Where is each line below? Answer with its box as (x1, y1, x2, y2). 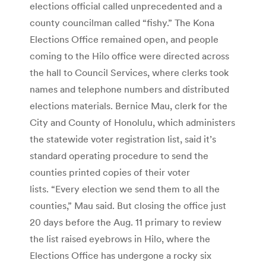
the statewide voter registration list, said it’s (30, 132, 216, 145)
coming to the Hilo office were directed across (30, 49, 229, 62)
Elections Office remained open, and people (30, 33, 218, 45)
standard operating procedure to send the (30, 149, 208, 161)
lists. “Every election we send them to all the (30, 182, 220, 195)
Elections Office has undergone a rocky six (30, 249, 211, 261)
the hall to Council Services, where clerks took (30, 66, 229, 78)
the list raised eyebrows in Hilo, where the (30, 232, 210, 245)
